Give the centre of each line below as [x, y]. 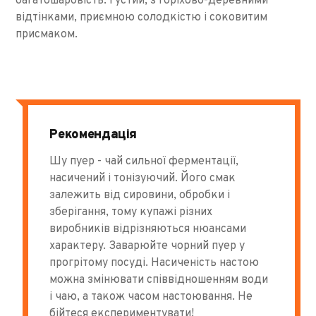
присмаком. [47, 34]
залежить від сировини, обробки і [140, 195]
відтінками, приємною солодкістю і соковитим [142, 17]
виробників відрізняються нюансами [148, 229]
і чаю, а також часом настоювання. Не [151, 297]
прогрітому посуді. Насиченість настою [154, 263]
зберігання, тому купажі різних [131, 212]
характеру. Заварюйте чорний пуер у [147, 246]
